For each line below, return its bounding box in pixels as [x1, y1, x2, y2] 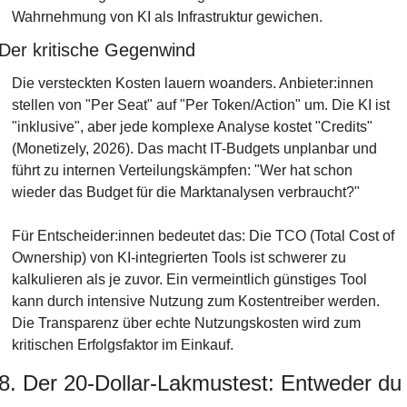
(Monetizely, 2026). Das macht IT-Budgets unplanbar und [11, 141, 377, 156]
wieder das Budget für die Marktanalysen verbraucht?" [11, 184, 360, 200]
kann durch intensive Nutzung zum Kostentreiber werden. [11, 293, 380, 309]
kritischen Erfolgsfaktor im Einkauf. [11, 337, 233, 352]
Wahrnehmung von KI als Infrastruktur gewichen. [11, 9, 323, 25]
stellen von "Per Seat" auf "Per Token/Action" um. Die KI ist [11, 97, 390, 113]
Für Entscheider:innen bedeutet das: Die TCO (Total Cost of [11, 228, 394, 243]
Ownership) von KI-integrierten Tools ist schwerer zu [11, 250, 346, 265]
